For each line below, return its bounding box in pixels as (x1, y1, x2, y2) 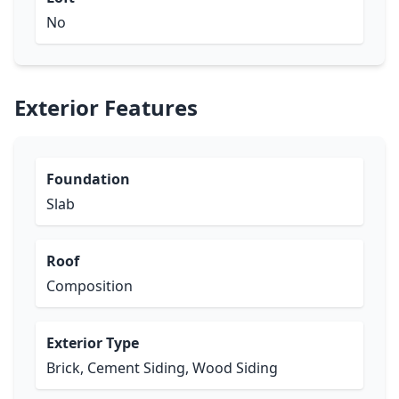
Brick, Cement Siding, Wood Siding (46, 358, 278, 378)
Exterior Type (46, 333, 139, 353)
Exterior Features (14, 93, 198, 122)
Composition (46, 276, 133, 296)
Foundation (46, 169, 130, 189)
